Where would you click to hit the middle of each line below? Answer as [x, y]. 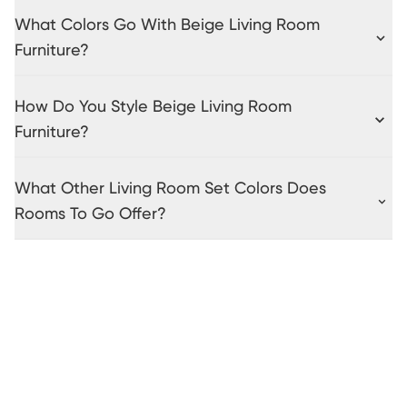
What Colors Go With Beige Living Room [167, 25]
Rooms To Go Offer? [90, 214]
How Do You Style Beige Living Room [153, 107]
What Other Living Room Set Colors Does [170, 189]
